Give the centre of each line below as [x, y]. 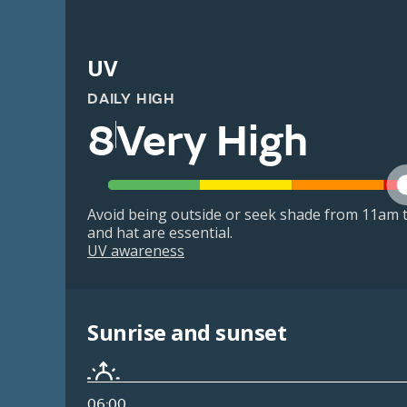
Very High [212, 142]
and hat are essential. [160, 233]
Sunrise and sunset [187, 333]
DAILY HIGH [131, 99]
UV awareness [136, 251]
